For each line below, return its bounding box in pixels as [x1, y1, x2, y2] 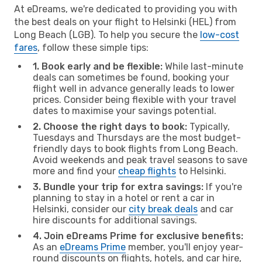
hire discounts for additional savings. [33, 214, 197, 226]
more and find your [33, 165, 118, 177]
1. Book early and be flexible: [33, 60, 163, 72]
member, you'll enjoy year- [126, 241, 243, 253]
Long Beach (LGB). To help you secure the [14, 29, 200, 40]
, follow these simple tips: [37, 42, 149, 53]
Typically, [187, 120, 230, 132]
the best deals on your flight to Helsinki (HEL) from [14, 16, 236, 27]
